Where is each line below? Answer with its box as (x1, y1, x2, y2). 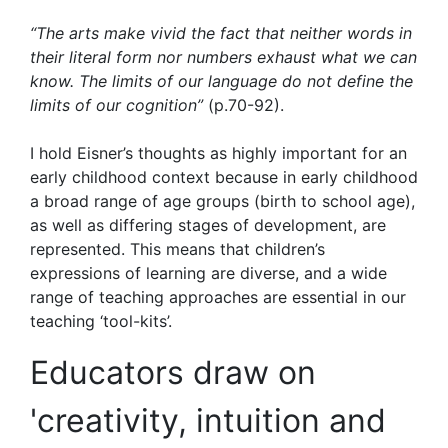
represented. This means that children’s (30, 238, 325, 259)
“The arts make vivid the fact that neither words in (30, 22, 412, 43)
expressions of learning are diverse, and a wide (30, 262, 387, 283)
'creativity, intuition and (30, 400, 386, 440)
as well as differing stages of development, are (30, 214, 386, 235)
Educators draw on (30, 352, 316, 392)
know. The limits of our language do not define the (30, 70, 413, 91)
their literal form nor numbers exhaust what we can (30, 46, 417, 67)
